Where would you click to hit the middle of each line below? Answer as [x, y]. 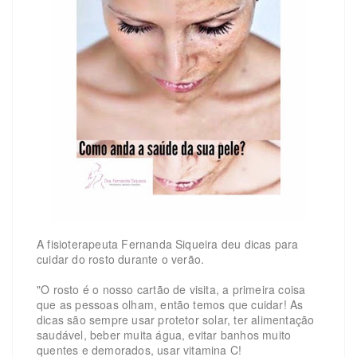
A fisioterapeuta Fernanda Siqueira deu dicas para [168, 244]
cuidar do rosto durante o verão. [121, 259]
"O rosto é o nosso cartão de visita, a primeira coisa [171, 290]
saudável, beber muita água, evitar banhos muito [164, 335]
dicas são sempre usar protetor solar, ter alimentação [176, 320]
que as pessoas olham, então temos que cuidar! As [170, 305]
